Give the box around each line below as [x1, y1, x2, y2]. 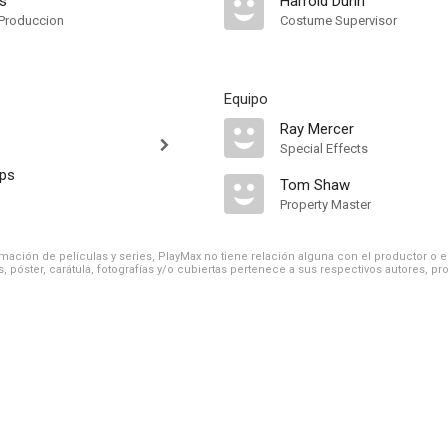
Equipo [224, 90, 268, 108]
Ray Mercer [280, 120, 354, 138]
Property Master [280, 197, 371, 212]
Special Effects [280, 141, 368, 156]
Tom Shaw [280, 176, 350, 194]
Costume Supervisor [280, 13, 397, 28]
